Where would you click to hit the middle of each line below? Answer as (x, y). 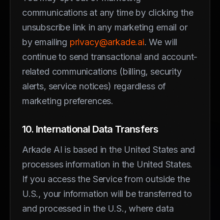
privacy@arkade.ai (107, 42)
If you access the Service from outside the (106, 179)
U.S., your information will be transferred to (107, 193)
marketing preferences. (68, 101)
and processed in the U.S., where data (98, 208)
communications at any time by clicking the (108, 12)
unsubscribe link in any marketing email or (105, 27)
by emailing (46, 42)
